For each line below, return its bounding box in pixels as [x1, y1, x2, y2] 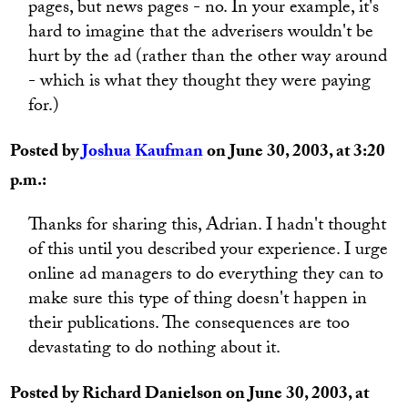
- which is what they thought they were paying [28, 67, 372, 98]
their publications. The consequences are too [28, 310, 351, 341]
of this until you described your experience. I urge [28, 236, 389, 267]
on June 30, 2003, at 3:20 [203, 138, 386, 168]
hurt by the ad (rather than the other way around [28, 43, 388, 74]
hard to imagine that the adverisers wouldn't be [28, 18, 374, 49]
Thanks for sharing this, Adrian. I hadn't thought [28, 211, 387, 242]
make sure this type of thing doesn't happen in [28, 285, 368, 316]
